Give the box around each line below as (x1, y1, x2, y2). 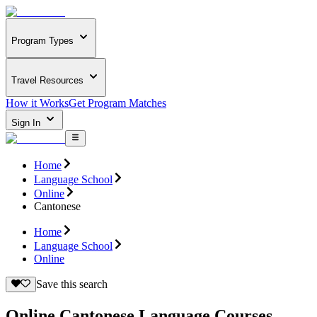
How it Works (6, 97, 69, 110)
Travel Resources (11, 74, 83, 86)
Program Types (11, 35, 74, 47)
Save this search (35, 277, 108, 290)
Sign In (11, 117, 43, 129)
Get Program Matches (69, 97, 166, 110)
